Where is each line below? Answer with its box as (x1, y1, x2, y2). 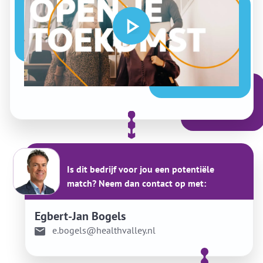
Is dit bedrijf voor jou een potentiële (67, 163, 214, 175)
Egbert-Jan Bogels (35, 208, 126, 224)
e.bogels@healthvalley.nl (52, 224, 156, 236)
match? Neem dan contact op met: (67, 177, 206, 189)
